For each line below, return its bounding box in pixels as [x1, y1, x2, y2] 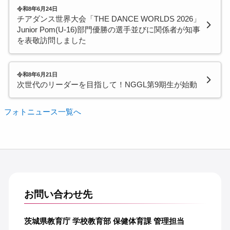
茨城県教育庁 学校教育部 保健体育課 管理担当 [24, 216, 184, 225]
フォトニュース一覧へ [4, 107, 81, 117]
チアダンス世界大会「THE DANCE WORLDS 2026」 [16, 14, 201, 24]
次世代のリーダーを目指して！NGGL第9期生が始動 [16, 80, 197, 89]
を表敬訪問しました [16, 36, 86, 45]
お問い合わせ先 [24, 189, 92, 200]
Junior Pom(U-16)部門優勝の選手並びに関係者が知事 [16, 25, 200, 34]
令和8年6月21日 [16, 71, 57, 78]
